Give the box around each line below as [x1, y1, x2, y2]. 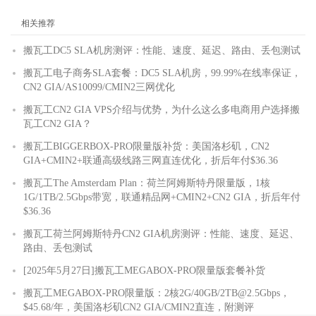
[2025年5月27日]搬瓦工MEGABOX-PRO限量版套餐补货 [23, 265, 265, 276]
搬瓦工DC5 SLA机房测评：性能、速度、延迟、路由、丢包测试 [23, 44, 300, 56]
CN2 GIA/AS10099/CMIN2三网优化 [23, 81, 175, 92]
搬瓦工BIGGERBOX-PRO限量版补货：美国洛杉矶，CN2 [23, 140, 269, 152]
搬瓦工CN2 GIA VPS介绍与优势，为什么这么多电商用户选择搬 [23, 104, 300, 115]
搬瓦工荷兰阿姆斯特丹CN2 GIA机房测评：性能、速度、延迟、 [23, 228, 299, 239]
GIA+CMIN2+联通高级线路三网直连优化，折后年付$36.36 [23, 154, 278, 166]
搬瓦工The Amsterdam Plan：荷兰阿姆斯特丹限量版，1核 [23, 177, 270, 188]
